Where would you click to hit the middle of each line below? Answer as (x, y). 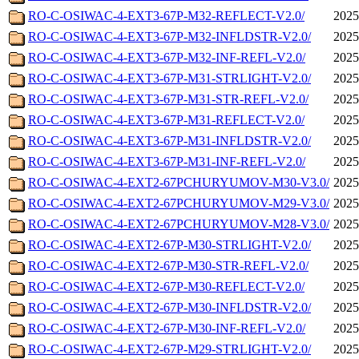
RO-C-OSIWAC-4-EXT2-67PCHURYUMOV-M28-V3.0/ (179, 224)
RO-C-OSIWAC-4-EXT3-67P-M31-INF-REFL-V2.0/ (167, 162)
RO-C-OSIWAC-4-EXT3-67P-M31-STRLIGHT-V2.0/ (169, 79)
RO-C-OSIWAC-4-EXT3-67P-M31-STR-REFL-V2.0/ (168, 99)
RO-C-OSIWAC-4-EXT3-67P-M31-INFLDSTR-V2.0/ (169, 141)
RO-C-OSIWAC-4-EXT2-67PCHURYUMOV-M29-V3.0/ (179, 204)
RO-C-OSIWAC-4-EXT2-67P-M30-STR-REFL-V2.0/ (168, 266)
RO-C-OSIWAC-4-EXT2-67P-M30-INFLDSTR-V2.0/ (169, 308)
